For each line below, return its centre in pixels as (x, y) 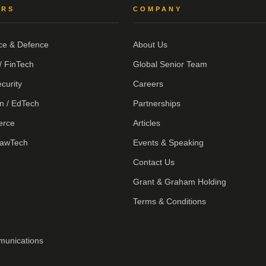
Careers (148, 84)
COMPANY (158, 9)
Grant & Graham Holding (180, 182)
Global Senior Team (170, 64)
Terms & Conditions (170, 202)
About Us (150, 45)
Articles (147, 123)
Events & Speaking (168, 143)
